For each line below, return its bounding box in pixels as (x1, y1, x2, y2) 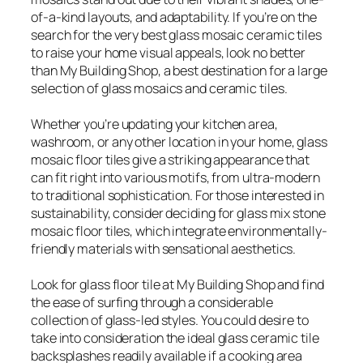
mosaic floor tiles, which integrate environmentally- (31, 222, 327, 240)
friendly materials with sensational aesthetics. (31, 240, 297, 258)
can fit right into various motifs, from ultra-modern (31, 169, 320, 186)
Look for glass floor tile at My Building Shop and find (31, 275, 324, 293)
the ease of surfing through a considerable (31, 293, 273, 311)
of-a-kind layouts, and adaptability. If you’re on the (31, 8, 317, 26)
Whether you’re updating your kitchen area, (31, 115, 278, 133)
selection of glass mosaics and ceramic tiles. (31, 79, 288, 97)
